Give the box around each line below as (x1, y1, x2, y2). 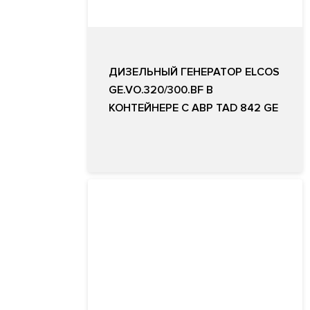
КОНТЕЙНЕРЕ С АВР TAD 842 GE (109, 100, 278, 115)
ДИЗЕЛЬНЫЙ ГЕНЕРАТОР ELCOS (109, 64, 280, 79)
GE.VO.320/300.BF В (109, 82, 213, 97)
